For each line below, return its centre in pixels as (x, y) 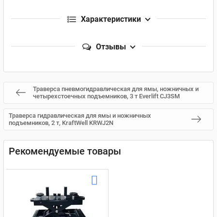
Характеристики (111, 19)
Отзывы (111, 46)
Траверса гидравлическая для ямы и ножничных (80, 116)
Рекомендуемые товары (65, 151)
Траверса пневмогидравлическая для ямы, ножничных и (116, 89)
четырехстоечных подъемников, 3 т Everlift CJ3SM (106, 96)
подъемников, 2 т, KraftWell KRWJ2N (61, 123)
